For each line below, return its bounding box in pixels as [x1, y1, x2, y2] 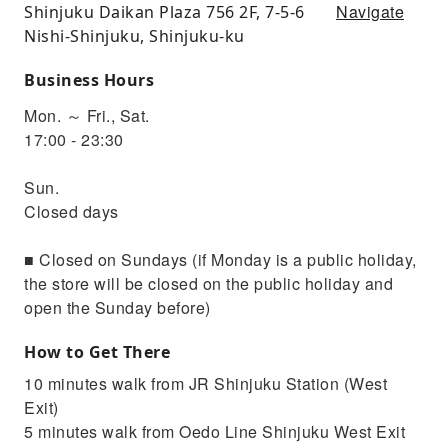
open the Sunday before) [24, 296, 211, 320]
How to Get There [24, 341, 170, 364]
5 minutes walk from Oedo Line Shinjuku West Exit [24, 420, 405, 444]
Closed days [24, 200, 119, 224]
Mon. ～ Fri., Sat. [24, 104, 150, 128]
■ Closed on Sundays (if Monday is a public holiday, [24, 248, 417, 272]
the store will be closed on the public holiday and [24, 272, 393, 296]
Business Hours [24, 69, 154, 92]
